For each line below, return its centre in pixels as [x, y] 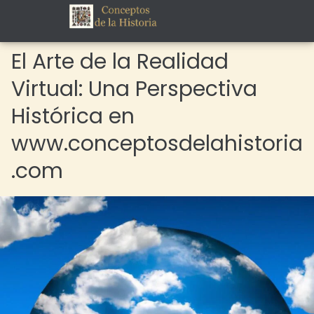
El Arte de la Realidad [120, 62]
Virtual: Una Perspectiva [134, 89]
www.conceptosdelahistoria [157, 144]
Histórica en [73, 116]
